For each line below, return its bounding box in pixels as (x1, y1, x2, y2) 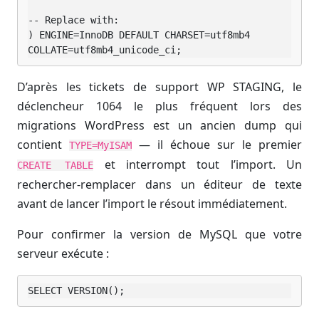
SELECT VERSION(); (28, 285, 125, 297)
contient (17, 136, 69, 152)
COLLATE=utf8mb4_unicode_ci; (28, 43, 182, 56)
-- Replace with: (28, 14, 119, 26)
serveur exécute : (17, 245, 109, 261)
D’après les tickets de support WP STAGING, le (17, 78, 302, 95)
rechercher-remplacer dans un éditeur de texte (17, 176, 302, 192)
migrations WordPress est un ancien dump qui (17, 117, 302, 133)
